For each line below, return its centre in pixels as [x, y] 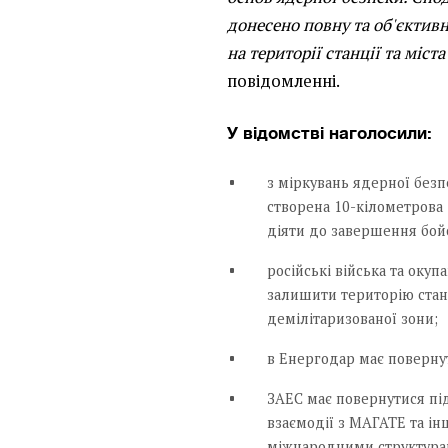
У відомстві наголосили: [330, 132]
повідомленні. [284, 80]
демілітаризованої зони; [353, 318]
